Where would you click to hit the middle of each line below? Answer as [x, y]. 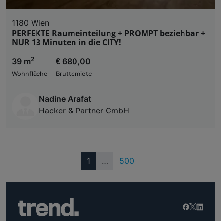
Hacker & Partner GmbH [84, 111]
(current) [106, 161]
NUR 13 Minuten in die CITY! [67, 43]
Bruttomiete [74, 74]
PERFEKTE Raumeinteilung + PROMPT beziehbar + [109, 33]
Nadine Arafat [65, 99]
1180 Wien [31, 23]
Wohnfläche [30, 74]
